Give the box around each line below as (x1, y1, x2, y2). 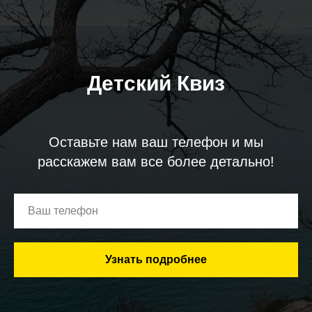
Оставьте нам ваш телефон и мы (49, 134, 263, 150)
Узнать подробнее (105, 253, 207, 266)
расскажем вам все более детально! (38, 154, 274, 170)
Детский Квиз (87, 72, 225, 95)
